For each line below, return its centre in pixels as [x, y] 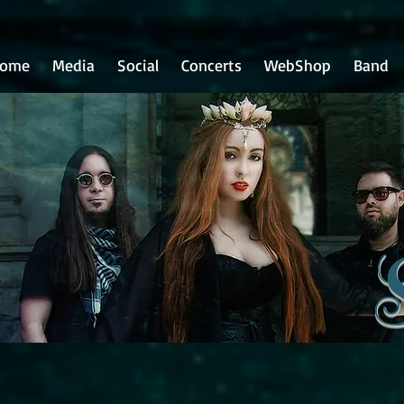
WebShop [297, 65]
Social [138, 65]
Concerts [211, 65]
